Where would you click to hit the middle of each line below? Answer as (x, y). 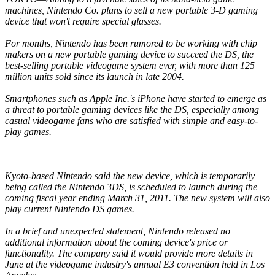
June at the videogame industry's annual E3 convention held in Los (135, 265)
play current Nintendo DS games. (70, 209)
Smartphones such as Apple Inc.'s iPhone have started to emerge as (136, 99)
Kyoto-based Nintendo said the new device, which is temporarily (130, 176)
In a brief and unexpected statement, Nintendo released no (118, 231)
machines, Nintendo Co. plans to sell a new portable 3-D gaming (131, 10)
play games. (28, 132)
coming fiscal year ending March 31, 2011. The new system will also (137, 198)
